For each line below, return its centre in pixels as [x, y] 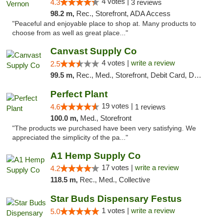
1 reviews [150, 107]
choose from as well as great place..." [70, 33]
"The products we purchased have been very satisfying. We [104, 128]
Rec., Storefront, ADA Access [123, 13]
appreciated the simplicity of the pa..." [70, 138]
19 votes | [118, 106]
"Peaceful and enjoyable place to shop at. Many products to [104, 24]
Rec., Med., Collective [115, 180]
